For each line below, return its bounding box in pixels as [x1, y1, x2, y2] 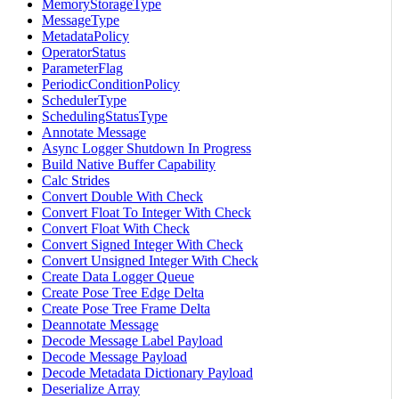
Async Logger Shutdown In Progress [42, 140, 251, 156]
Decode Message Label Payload [42, 332, 223, 348]
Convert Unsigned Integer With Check [42, 252, 258, 268]
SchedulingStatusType [42, 108, 167, 124]
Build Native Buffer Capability [42, 156, 216, 172]
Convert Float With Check [42, 220, 190, 236]
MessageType [42, 12, 119, 28]
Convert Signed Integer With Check [42, 236, 243, 252]
